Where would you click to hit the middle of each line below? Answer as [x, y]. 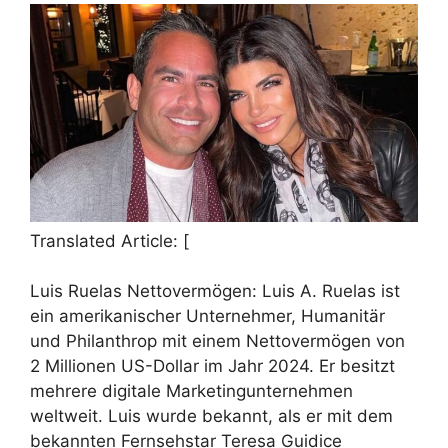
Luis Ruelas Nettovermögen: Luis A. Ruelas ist [215, 291]
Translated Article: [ [109, 240]
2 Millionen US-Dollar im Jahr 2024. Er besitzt [212, 366]
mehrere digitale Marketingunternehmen [191, 391]
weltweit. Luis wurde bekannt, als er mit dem [211, 416]
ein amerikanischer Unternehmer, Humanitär [207, 316]
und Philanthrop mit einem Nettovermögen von [217, 341]
